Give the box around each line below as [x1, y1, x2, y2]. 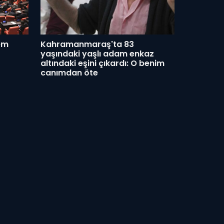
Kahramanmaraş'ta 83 [40, 38, 134, 50]
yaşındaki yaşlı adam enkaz [40, 48, 154, 59]
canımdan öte [40, 67, 98, 78]
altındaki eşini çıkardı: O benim [40, 57, 164, 69]
